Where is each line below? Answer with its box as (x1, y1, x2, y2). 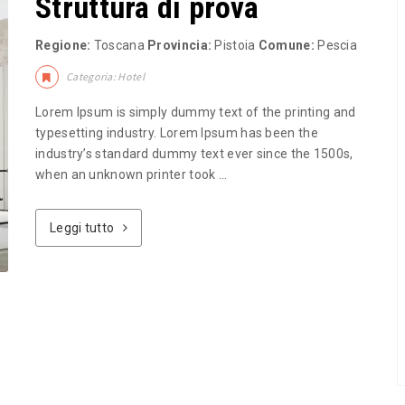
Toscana (93, 38, 148, 52)
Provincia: (147, 38, 212, 52)
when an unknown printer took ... (35, 167, 228, 182)
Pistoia (212, 38, 259, 52)
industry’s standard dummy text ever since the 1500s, (35, 146, 353, 161)
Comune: (258, 38, 315, 52)
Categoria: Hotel (66, 70, 145, 83)
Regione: (35, 38, 94, 52)
